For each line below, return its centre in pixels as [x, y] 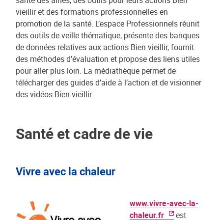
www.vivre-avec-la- [164, 203]
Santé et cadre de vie [84, 133]
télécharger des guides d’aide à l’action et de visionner [109, 82]
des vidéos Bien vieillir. [55, 94]
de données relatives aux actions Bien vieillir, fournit [105, 47]
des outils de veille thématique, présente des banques [108, 35]
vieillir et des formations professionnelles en [92, 12]
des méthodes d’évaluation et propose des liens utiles [108, 59]
